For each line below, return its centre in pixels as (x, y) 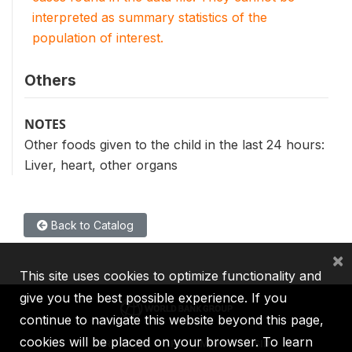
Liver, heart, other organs (101, 165)
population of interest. (98, 37)
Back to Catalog (91, 225)
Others (50, 80)
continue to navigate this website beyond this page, (172, 320)
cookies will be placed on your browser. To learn (166, 342)
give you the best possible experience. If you (153, 298)
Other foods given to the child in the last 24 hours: (174, 144)
